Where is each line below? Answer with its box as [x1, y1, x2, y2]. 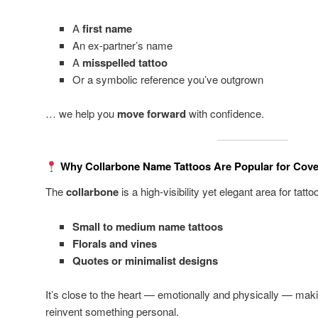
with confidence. [186, 106, 264, 121]
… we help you [45, 106, 117, 121]
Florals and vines [72, 235, 157, 251]
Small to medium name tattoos [72, 218, 223, 234]
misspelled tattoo [82, 55, 168, 71]
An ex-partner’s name [72, 38, 172, 53]
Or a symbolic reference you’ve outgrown [72, 72, 263, 87]
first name [82, 21, 132, 37]
